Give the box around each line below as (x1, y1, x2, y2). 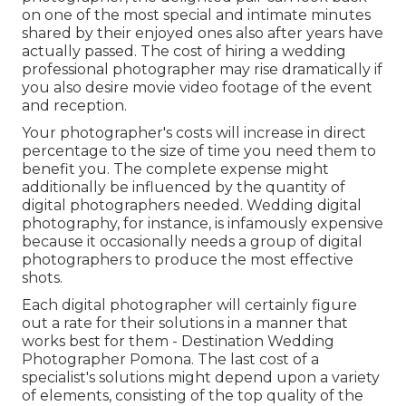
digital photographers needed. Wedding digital (22, 197, 362, 215)
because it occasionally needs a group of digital (22, 233, 362, 251)
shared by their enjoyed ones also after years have (22, 24, 383, 43)
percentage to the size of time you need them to (22, 142, 376, 160)
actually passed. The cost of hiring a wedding (22, 43, 346, 61)
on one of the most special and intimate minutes (22, 6, 371, 24)
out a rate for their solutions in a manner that (22, 314, 348, 333)
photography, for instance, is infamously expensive (22, 215, 383, 233)
